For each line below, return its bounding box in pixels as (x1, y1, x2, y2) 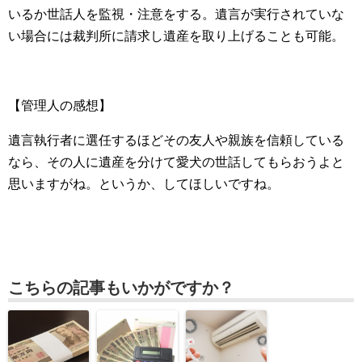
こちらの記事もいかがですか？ (8, 279, 234, 297)
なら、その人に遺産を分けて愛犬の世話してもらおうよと (8, 155, 344, 169)
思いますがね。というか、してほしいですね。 (8, 177, 280, 191)
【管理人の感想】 (8, 99, 112, 112)
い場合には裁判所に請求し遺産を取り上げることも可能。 (8, 29, 344, 43)
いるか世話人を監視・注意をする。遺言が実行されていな (8, 7, 344, 21)
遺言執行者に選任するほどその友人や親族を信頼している (8, 133, 344, 147)
